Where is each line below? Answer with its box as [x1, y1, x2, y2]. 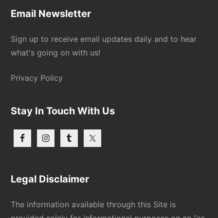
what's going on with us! [11, 47, 101, 57]
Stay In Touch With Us [11, 105, 115, 117]
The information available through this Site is [11, 199, 176, 209]
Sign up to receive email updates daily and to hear [11, 34, 197, 44]
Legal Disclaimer [11, 173, 90, 185]
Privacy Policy [11, 73, 63, 83]
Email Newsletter [11, 7, 91, 19]
